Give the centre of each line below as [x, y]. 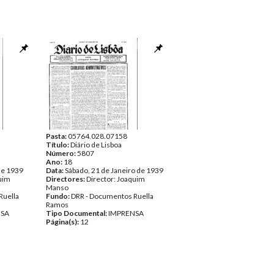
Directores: [66, 179]
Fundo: [58, 196]
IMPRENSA [126, 213]
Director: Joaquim [116, 179]
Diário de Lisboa [96, 145]
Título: [58, 145]
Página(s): [63, 222]
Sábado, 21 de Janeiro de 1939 [114, 170]
